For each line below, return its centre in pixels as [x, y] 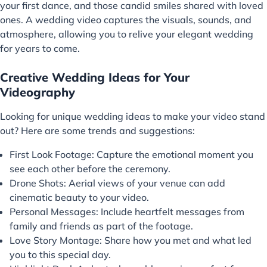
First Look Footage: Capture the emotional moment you [131, 154]
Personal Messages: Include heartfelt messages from [127, 211]
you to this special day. [60, 254]
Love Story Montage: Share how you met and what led [131, 240]
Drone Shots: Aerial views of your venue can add [117, 183]
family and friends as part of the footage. [101, 226]
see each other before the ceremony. [90, 168]
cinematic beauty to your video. [79, 197]
